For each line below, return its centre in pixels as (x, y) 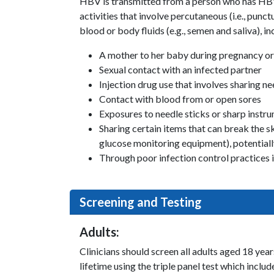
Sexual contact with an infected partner (180, 69)
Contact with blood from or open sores (180, 98)
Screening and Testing (141, 202)
